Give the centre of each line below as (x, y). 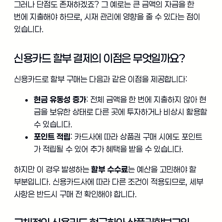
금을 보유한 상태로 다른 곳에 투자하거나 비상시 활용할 (120, 112)
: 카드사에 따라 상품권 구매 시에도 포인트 (136, 137)
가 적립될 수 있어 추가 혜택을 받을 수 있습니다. (109, 149)
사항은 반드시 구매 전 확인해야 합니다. (75, 194)
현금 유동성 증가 (60, 100)
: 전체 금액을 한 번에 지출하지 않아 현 (146, 100)
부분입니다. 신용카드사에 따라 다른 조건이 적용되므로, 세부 (109, 182)
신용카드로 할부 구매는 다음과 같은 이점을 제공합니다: (101, 79)
